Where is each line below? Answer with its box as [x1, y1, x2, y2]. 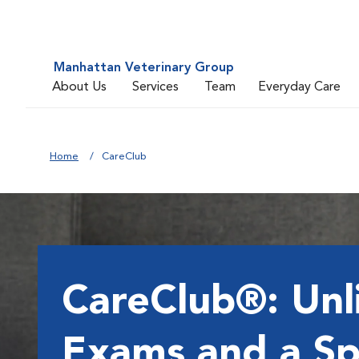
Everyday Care [258, 80, 341, 94]
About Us [52, 80, 107, 94]
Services [132, 80, 179, 94]
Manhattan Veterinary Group [54, 62, 234, 75]
